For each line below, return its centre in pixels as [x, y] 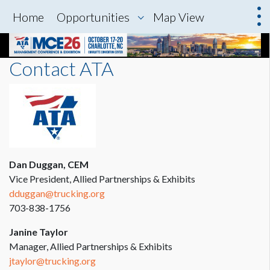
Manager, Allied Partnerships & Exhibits [91, 246]
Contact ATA [61, 69]
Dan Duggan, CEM [49, 165]
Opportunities [93, 17]
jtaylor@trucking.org [52, 261]
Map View [179, 17]
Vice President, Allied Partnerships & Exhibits [102, 179]
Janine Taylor [39, 232]
